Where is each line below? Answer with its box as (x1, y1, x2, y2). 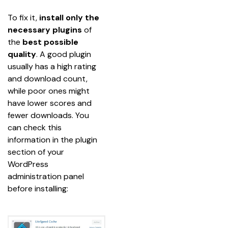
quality (8, 49, 36, 60)
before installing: (8, 183, 68, 194)
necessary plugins (8, 24, 82, 35)
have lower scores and (8, 98, 94, 108)
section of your (8, 147, 66, 157)
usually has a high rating (8, 61, 98, 72)
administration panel (8, 171, 86, 182)
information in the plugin (8, 134, 99, 145)
